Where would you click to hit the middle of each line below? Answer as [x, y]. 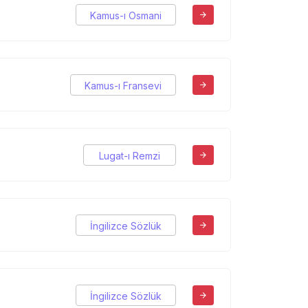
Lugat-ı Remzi [130, 155]
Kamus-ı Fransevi [123, 85]
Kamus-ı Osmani [126, 15]
